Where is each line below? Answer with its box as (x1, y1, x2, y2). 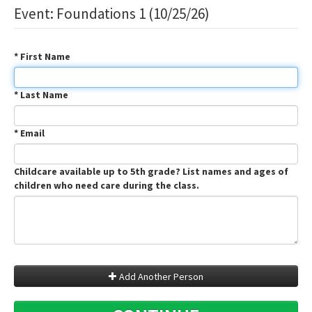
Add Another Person (119, 270, 203, 283)
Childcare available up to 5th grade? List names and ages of (14, 165, 288, 178)
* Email (14, 127, 45, 139)
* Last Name (14, 88, 68, 101)
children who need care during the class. (14, 179, 199, 192)
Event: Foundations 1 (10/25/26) (14, 4, 210, 23)
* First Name (14, 50, 70, 63)
